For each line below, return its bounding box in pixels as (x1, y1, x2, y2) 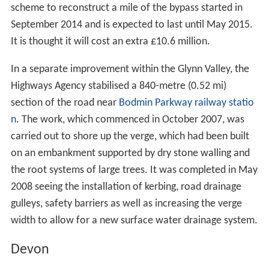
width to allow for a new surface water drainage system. (10, 215, 258, 227)
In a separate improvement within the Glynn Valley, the (10, 64, 249, 76)
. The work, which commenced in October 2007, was (16, 114, 244, 126)
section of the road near (10, 97, 119, 109)
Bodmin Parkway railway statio (118, 97, 254, 109)
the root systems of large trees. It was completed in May (10, 165, 258, 177)
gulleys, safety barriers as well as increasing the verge (10, 198, 242, 210)
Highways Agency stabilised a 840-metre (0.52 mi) (10, 80, 226, 92)
